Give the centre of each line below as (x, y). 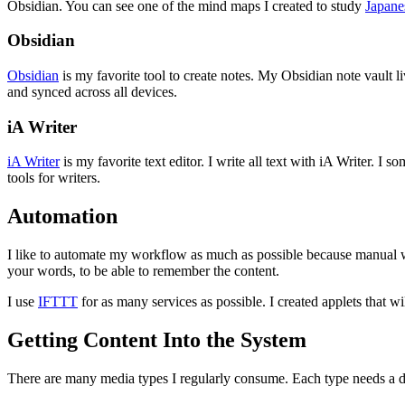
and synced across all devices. (92, 91)
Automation (62, 217)
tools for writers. (54, 178)
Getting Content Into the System (157, 340)
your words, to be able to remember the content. (143, 271)
